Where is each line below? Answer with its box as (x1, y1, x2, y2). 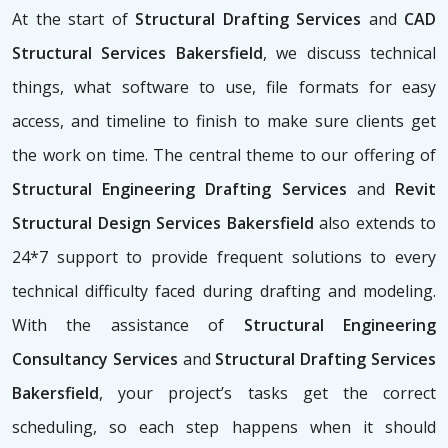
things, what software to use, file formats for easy (12, 76, 436, 99)
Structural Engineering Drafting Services (12, 178, 357, 201)
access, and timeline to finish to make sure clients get (12, 110, 436, 133)
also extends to (313, 212, 436, 235)
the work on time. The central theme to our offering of (12, 144, 436, 167)
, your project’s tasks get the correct (99, 382, 436, 405)
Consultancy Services (12, 348, 183, 371)
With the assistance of (12, 314, 244, 337)
